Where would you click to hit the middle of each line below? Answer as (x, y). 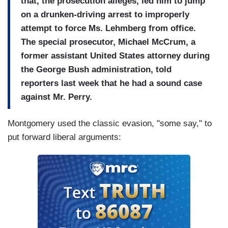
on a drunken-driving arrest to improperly (105, 14)
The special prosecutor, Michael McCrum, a (108, 42)
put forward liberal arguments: (64, 137)
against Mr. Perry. (56, 97)
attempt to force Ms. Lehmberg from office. (108, 28)
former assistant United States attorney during (115, 55)
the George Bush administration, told (96, 69)
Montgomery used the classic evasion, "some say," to (110, 124)
